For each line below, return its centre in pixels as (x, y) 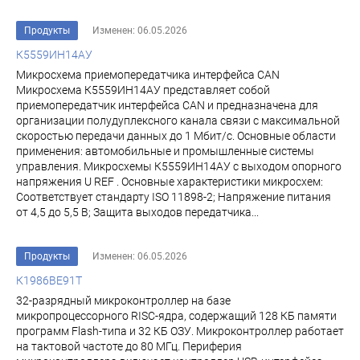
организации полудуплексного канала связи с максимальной (178, 121)
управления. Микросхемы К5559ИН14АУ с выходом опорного (179, 166)
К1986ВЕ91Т (49, 280)
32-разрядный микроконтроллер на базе (123, 301)
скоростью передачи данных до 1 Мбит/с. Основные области (176, 136)
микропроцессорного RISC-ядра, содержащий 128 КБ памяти (176, 316)
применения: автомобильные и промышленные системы (165, 151)
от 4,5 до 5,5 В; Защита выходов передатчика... (137, 212)
